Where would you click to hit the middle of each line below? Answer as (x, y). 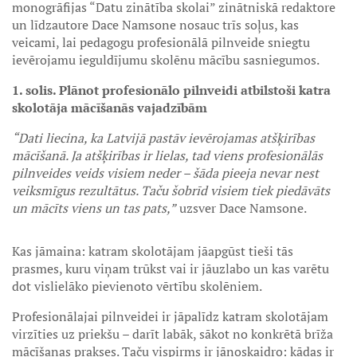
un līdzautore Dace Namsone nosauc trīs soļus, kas (155, 25)
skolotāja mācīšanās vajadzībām (110, 108)
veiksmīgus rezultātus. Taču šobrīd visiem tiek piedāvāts (171, 190)
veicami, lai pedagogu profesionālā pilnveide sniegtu (161, 42)
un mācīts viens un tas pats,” (94, 208)
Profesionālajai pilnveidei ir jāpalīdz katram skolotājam (170, 316)
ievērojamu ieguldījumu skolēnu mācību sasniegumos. (166, 60)
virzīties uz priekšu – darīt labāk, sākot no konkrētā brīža (173, 334)
